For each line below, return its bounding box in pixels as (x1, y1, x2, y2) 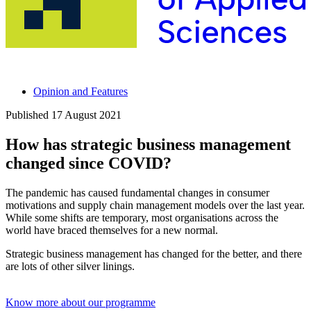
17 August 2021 (51, 108, 121, 121)
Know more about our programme (6, 296, 155, 308)
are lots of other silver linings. (6, 260, 135, 272)
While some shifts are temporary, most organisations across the (6, 211, 278, 224)
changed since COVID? (6, 153, 171, 172)
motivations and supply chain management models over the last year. (6, 199, 305, 211)
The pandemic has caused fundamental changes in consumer (6, 186, 269, 199)
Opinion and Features (33, 85, 128, 97)
